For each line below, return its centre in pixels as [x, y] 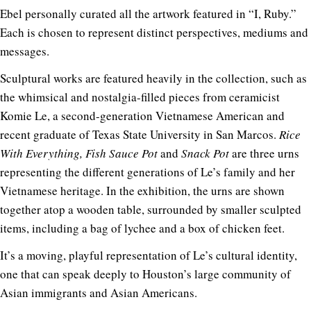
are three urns [266, 153]
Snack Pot [207, 153]
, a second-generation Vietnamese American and [166, 116]
